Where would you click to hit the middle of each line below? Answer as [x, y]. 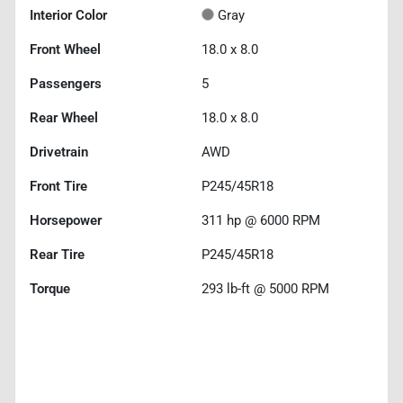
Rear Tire [57, 254]
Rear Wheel [64, 117]
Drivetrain [59, 152]
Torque [50, 288]
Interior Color [68, 15]
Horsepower [66, 220]
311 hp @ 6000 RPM [261, 220]
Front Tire [58, 186]
